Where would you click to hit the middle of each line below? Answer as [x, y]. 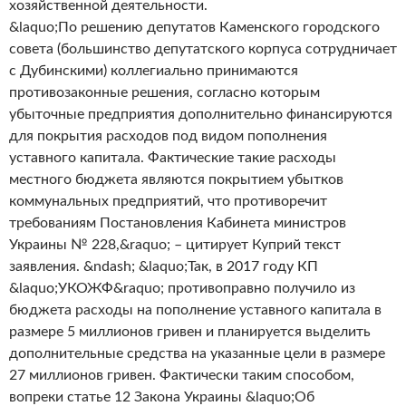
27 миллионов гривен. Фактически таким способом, [182, 375]
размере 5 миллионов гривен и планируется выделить [190, 332]
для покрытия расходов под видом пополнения [168, 136]
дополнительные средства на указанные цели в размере [197, 353]
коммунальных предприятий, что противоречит [168, 201]
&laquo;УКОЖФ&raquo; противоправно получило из [182, 288]
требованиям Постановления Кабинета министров [178, 223]
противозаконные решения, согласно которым [164, 92]
